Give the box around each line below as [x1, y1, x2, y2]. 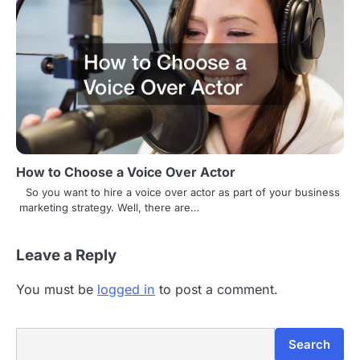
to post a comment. [155, 280, 278, 297]
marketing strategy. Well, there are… [19, 200, 199, 214]
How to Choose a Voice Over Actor [16, 163, 235, 180]
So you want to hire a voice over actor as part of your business [19, 185, 340, 198]
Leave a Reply [16, 245, 117, 264]
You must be [16, 280, 97, 297]
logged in [97, 280, 155, 297]
